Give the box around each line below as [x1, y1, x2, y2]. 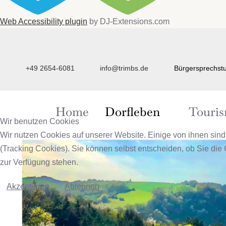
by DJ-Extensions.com [87, 17, 169, 26]
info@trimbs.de [100, 64, 148, 72]
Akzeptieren [7, 182, 49, 191]
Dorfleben [105, 103, 160, 120]
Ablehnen [65, 182, 99, 191]
